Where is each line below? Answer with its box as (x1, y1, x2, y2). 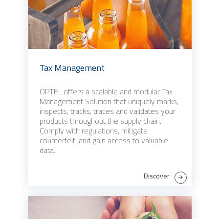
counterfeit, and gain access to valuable (39, 134, 168, 147)
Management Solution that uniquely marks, (39, 95, 178, 108)
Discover (143, 171, 170, 181)
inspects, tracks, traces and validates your (39, 105, 175, 117)
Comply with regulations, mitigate (39, 125, 148, 137)
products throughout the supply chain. (39, 115, 161, 127)
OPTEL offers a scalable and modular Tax (39, 86, 173, 98)
